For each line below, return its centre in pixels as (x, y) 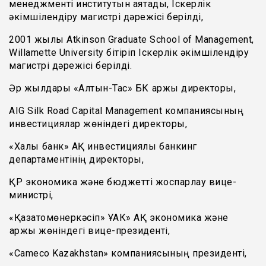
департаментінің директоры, (78, 159)
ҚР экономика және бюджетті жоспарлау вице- (123, 182)
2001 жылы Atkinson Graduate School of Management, (132, 39)
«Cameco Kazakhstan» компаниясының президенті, (129, 253)
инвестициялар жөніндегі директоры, (99, 123)
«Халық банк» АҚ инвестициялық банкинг (103, 146)
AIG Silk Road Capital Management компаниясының (126, 110)
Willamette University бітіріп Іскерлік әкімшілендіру (129, 52)
